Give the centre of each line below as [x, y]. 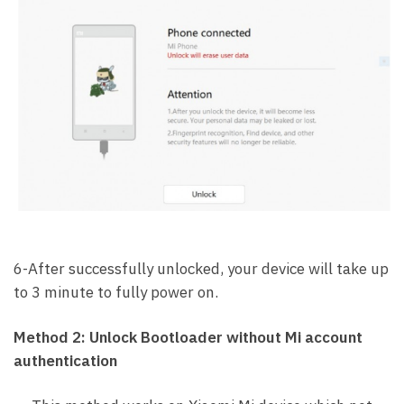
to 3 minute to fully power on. [116, 293]
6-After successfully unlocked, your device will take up [201, 269]
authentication [65, 361]
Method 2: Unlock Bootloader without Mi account [188, 338]
